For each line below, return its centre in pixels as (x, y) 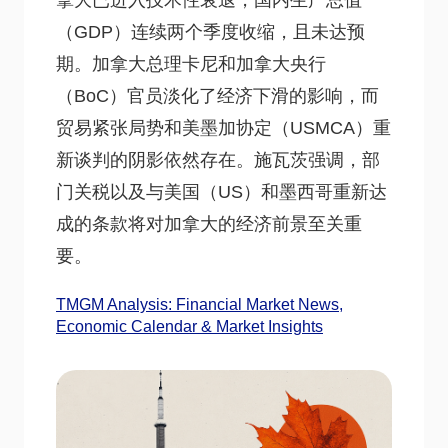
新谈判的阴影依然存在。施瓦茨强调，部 (218, 160)
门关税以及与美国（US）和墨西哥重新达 (221, 192)
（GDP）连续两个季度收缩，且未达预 (210, 32)
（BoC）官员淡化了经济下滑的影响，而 (217, 96)
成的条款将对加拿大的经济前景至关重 (209, 224)
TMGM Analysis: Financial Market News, (199, 304)
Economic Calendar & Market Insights (189, 326)
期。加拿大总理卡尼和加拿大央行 (191, 64)
